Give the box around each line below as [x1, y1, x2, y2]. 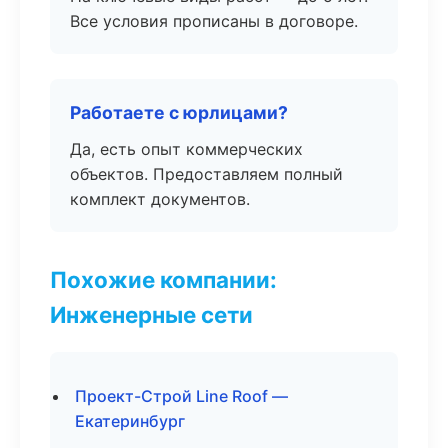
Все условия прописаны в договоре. [70, 11, 358, 31]
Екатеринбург [75, 411, 185, 431]
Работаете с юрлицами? [70, 102, 288, 123]
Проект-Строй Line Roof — [75, 386, 288, 406]
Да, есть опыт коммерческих [70, 139, 303, 159]
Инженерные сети [50, 301, 253, 328]
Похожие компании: [50, 266, 277, 293]
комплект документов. [70, 189, 250, 209]
